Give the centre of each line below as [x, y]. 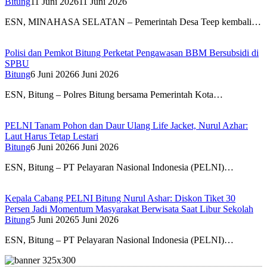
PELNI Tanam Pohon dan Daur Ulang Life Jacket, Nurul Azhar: [126, 126]
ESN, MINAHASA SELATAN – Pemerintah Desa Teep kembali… [133, 22]
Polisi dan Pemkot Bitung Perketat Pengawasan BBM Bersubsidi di [132, 53]
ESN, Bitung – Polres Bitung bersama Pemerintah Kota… [114, 95]
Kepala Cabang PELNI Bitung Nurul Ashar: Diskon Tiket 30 [120, 198]
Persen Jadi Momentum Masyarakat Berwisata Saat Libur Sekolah [129, 209]
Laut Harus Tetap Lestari [52, 136]
